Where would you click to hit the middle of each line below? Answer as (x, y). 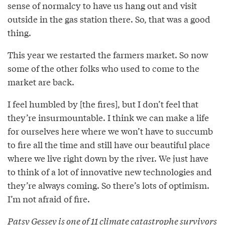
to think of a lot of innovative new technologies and (110, 171)
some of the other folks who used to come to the (103, 68)
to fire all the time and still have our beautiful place (109, 144)
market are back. (41, 81)
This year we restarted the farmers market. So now (108, 54)
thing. (19, 32)
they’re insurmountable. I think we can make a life (108, 117)
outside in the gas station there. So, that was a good (109, 19)
